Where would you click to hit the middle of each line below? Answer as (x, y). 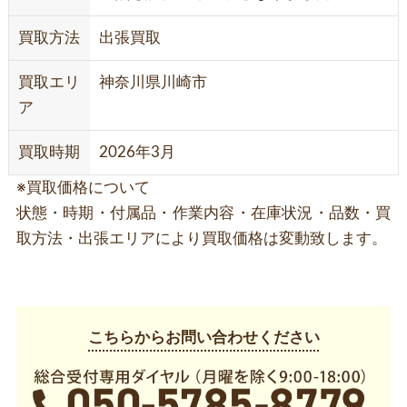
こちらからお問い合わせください (203, 338)
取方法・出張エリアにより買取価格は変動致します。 (201, 239)
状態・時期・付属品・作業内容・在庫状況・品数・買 (203, 213)
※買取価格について (83, 188)
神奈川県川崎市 (153, 83)
